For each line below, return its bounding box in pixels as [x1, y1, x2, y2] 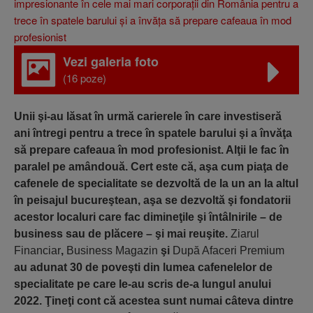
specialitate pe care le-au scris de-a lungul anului [14, 278, 271, 290]
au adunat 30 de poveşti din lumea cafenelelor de [14, 261, 272, 273]
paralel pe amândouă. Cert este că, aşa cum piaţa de [14, 161, 289, 173]
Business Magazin [66, 245, 158, 256]
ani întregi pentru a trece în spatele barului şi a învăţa [14, 127, 292, 139]
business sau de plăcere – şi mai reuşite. [14, 228, 231, 240]
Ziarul [231, 228, 259, 240]
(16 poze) [63, 71, 106, 85]
